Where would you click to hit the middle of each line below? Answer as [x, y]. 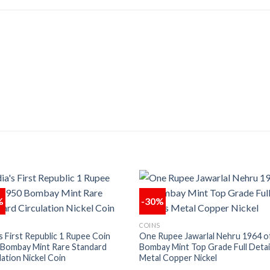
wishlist [106, 233]
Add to [106, 224]
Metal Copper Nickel [178, 258]
